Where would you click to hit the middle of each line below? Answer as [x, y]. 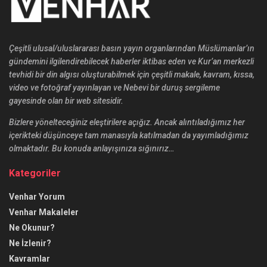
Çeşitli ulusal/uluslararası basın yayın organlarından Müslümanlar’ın [132, 48]
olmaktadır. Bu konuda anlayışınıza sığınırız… [92, 148]
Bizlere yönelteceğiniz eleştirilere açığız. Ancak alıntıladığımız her [127, 122]
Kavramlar [30, 258]
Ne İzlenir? [30, 243]
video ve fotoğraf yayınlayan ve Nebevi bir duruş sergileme [114, 87]
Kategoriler [35, 173]
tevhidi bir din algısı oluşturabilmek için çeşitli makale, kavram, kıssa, [132, 74]
